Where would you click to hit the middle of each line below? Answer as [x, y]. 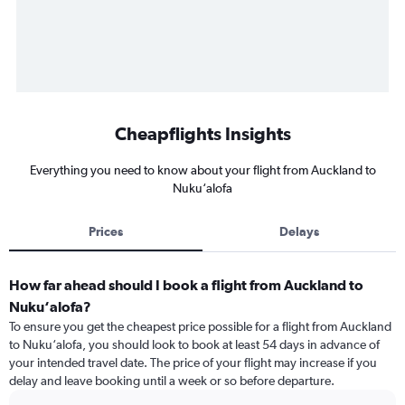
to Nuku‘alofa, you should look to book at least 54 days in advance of [194, 345]
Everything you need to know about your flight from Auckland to [202, 170]
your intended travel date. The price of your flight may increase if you [193, 363]
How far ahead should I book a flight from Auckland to [186, 285]
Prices [106, 232]
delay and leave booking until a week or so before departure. [172, 381]
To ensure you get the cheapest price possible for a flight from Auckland [200, 327]
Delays [299, 232]
